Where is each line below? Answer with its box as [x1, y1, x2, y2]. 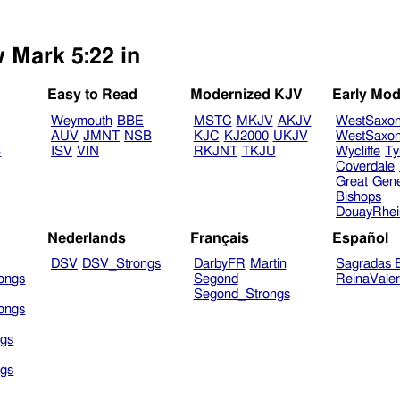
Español [332, 230, 389, 246]
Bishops [336, 190, 382, 204]
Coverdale [336, 160, 396, 174]
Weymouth [50, 114, 112, 129]
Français [189, 230, 249, 246]
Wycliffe [336, 145, 381, 159]
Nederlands [47, 230, 127, 246]
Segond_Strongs [193, 287, 290, 302]
